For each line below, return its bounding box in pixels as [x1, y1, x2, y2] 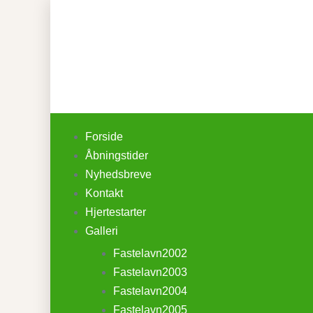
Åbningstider [85, 150, 148, 161]
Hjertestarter [85, 206, 146, 218]
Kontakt [85, 187, 123, 199]
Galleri [85, 225, 118, 237]
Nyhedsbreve [85, 168, 152, 180]
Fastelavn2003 [113, 266, 187, 278]
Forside [85, 131, 123, 143]
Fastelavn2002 [113, 247, 187, 259]
